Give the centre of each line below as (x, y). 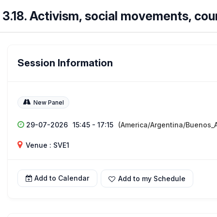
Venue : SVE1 (46, 145)
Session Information (65, 63)
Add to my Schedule (152, 178)
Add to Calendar (62, 178)
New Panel (49, 102)
